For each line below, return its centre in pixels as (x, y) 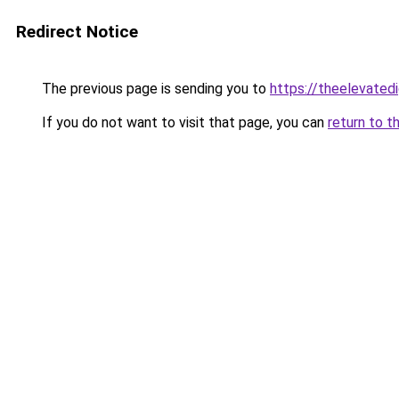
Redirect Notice (77, 32)
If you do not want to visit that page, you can (183, 122)
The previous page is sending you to (154, 89)
